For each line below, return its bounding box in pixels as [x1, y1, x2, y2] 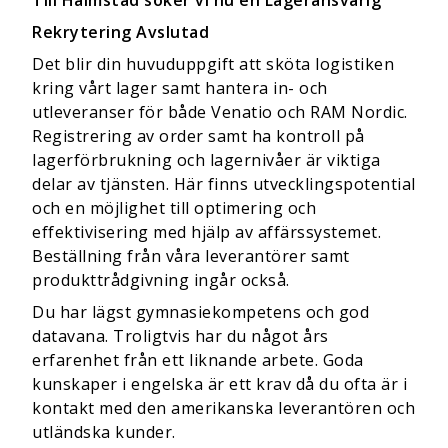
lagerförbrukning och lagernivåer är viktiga [32, 149, 381, 171]
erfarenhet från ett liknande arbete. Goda [32, 349, 364, 371]
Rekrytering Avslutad [32, 21, 209, 43]
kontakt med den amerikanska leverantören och [32, 397, 415, 419]
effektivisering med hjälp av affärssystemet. [32, 221, 381, 243]
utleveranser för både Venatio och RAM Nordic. [32, 101, 408, 123]
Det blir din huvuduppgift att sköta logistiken [32, 53, 394, 75]
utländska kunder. [32, 421, 176, 443]
